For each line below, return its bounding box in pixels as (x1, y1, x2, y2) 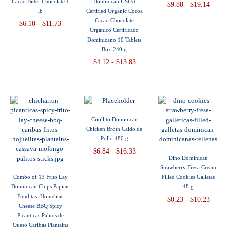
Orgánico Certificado (90, 27, 139, 33)
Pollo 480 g (100, 135, 128, 142)
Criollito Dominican (91, 116, 138, 123)
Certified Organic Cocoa (86, 8, 143, 14)
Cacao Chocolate (95, 17, 134, 24)
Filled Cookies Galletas (162, 174, 215, 180)
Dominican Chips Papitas (11, 183, 70, 190)
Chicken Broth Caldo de (86, 126, 143, 132)
